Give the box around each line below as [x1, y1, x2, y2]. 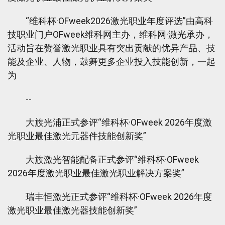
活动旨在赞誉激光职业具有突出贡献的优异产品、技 [8, 43, 215, 53]
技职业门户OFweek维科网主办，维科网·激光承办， [8, 29, 213, 40]
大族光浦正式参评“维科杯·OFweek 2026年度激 [8, 117, 212, 128]
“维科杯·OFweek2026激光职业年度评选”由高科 [8, 16, 213, 26]
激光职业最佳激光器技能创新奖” [8, 205, 137, 215]
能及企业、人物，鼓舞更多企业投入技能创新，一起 [8, 56, 215, 67]
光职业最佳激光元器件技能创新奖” [8, 131, 146, 141]
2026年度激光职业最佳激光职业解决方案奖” [8, 168, 184, 178]
